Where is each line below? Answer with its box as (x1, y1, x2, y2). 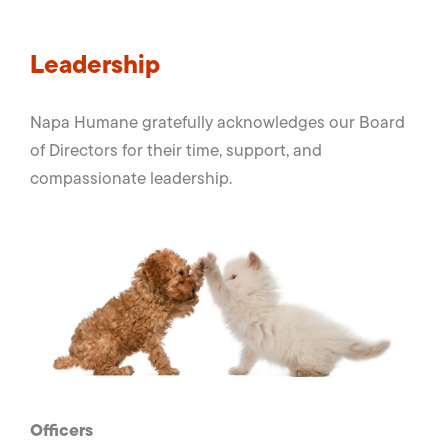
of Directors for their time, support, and (30, 138, 322, 162)
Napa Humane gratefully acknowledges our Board (30, 110, 405, 134)
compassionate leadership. (30, 166, 232, 190)
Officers (30, 417, 93, 444)
